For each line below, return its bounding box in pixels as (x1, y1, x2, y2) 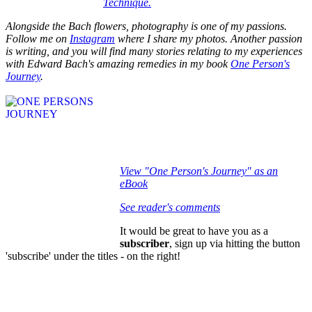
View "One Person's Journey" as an (120, 164, 278, 177)
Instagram (70, 32, 115, 45)
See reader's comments (120, 201, 220, 213)
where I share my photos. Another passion (115, 32, 302, 45)
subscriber (120, 237, 169, 249)
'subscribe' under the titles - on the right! (6, 249, 180, 262)
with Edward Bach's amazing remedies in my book (6, 57, 231, 70)
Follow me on (6, 32, 70, 45)
